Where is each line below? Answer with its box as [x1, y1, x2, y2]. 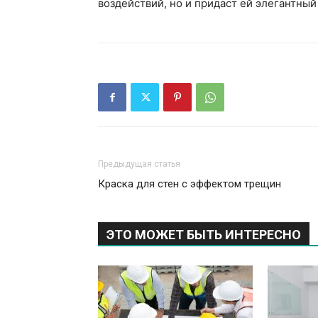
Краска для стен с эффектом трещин [98, 177, 281, 191]
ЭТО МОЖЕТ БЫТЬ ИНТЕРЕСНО [106, 227, 301, 243]
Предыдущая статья [98, 159, 180, 170]
